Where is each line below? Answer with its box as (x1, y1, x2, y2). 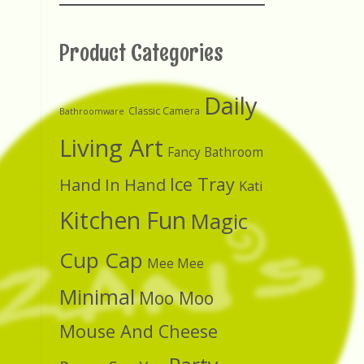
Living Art (59, 132, 163, 164)
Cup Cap (59, 245, 143, 275)
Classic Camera (128, 104, 200, 118)
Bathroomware (59, 106, 124, 117)
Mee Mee (147, 255, 204, 272)
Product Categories (59, 37, 223, 67)
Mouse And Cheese (59, 319, 218, 343)
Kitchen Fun (59, 205, 186, 236)
